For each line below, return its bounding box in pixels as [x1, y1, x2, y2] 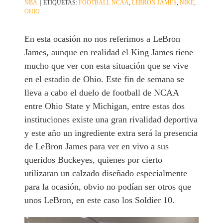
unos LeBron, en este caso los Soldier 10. [24, 195, 175, 206]
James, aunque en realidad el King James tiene [24, 47, 194, 58]
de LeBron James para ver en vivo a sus [24, 141, 169, 152]
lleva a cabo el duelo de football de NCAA [24, 88, 179, 98]
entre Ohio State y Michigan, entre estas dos [24, 101, 185, 111]
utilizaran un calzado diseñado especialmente [24, 168, 188, 179]
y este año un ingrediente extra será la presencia [24, 128, 198, 138]
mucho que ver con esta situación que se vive [24, 61, 189, 71]
